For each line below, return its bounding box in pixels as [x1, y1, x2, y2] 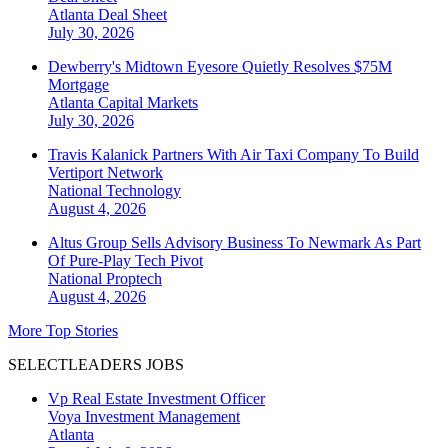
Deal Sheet [98, 6, 167, 24]
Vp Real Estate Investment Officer [48, 390, 265, 408]
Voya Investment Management [48, 408, 240, 426]
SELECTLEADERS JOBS [8, 356, 184, 374]
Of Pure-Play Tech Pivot [48, 252, 203, 270]
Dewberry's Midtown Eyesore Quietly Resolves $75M [48, 58, 392, 76]
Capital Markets [98, 94, 198, 112]
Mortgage [48, 76, 109, 94]
